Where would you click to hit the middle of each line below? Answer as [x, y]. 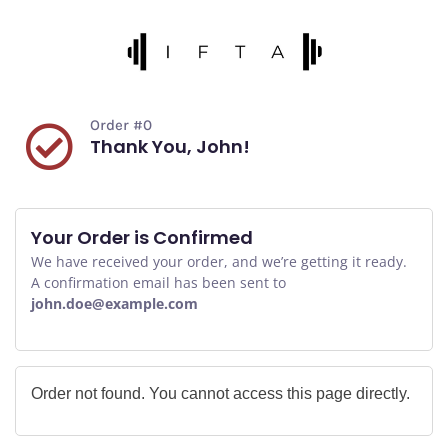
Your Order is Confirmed [142, 237]
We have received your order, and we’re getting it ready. [219, 261]
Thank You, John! [170, 146]
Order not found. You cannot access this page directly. [220, 393]
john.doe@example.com [114, 303]
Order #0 [121, 124]
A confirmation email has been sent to [158, 282]
